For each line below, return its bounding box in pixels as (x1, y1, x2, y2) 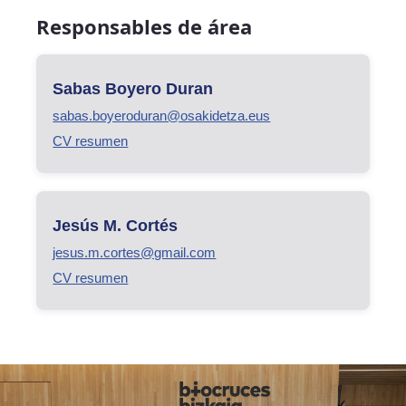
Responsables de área (36, 13, 252, 41)
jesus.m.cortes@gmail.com (53, 244, 217, 260)
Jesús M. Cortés (53, 216, 179, 235)
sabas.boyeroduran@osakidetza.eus (53, 107, 271, 123)
